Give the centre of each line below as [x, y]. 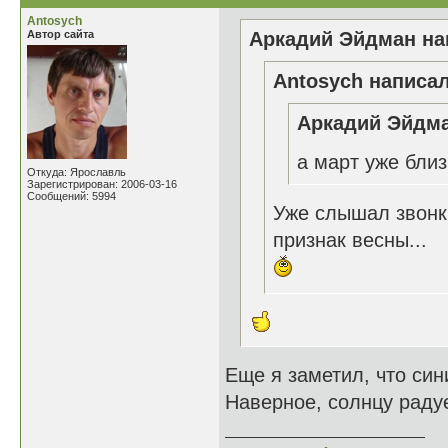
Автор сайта [60, 34]
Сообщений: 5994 [71, 196]
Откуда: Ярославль [76, 172]
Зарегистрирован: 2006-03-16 [102, 184]
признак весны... [350, 240]
